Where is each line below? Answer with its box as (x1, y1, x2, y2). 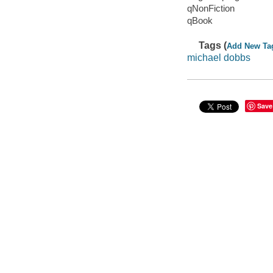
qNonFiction (186, 3, 235, 14)
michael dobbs (186, 52, 250, 63)
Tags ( (199, 40, 227, 51)
